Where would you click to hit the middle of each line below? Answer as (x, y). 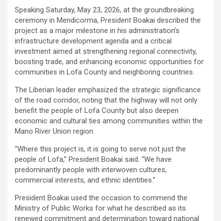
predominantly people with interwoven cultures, (91, 169)
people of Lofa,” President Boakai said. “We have (93, 159)
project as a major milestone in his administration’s (97, 30)
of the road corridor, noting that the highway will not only (106, 100)
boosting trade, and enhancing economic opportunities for (109, 61)
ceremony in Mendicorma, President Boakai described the (108, 20)
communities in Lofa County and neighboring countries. (105, 72)
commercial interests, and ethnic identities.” (85, 180)
